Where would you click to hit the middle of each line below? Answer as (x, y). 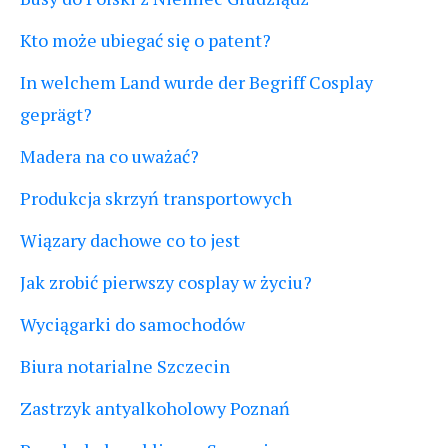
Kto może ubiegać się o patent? (145, 40)
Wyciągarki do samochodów (132, 324)
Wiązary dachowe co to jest (130, 240)
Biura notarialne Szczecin (125, 366)
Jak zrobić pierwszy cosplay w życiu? (166, 282)
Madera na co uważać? (109, 156)
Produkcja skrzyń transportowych (156, 198)
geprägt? (56, 114)
